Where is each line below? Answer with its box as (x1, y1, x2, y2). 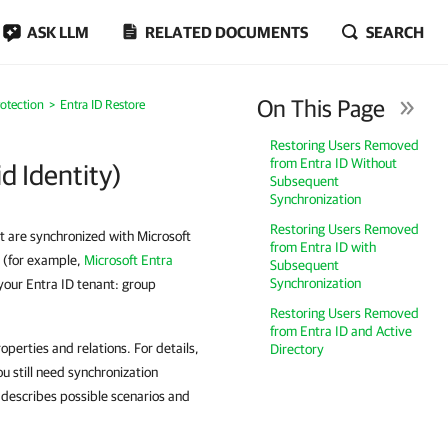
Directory (270, 341, 325, 357)
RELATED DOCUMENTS (145, 23, 308, 41)
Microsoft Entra (84, 252, 173, 268)
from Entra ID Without (270, 155, 398, 171)
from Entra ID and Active (270, 323, 413, 339)
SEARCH (366, 23, 424, 41)
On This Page (257, 94, 386, 122)
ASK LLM (27, 23, 89, 41)
